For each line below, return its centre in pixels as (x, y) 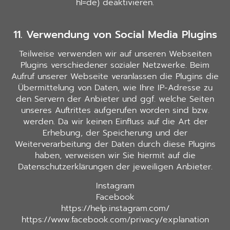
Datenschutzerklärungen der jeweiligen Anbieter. (115, 167)
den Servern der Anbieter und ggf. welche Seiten (115, 99)
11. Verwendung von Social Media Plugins (115, 35)
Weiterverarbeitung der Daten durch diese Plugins (115, 145)
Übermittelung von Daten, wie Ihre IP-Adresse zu (115, 88)
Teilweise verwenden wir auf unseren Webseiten (115, 54)
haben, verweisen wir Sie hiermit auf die (115, 156)
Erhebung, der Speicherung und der (115, 133)
